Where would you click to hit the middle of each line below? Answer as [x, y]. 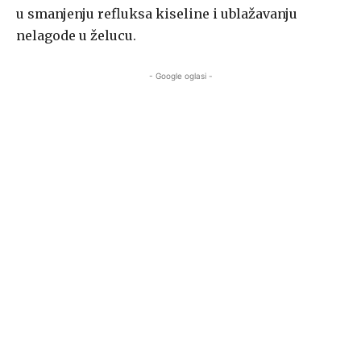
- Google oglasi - [180, 76]
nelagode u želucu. [76, 36]
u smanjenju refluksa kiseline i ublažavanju [157, 14]
